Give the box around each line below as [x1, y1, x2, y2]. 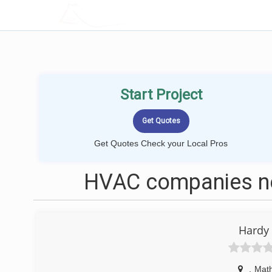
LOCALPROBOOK [89, 8, 169, 21]
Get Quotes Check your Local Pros [94, 138, 228, 148]
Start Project [120, 86, 202, 103]
